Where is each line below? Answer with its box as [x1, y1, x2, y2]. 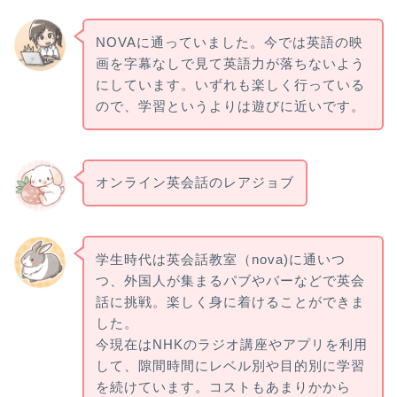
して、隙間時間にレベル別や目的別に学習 [95, 357, 365, 373]
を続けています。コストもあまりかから [95, 378, 351, 394]
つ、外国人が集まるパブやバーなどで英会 [95, 272, 365, 288]
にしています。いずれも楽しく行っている [95, 76, 365, 92]
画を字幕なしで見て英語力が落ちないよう [95, 55, 365, 71]
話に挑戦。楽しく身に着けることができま [95, 293, 365, 309]
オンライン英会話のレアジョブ [95, 175, 294, 191]
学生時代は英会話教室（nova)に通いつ [95, 251, 346, 267]
